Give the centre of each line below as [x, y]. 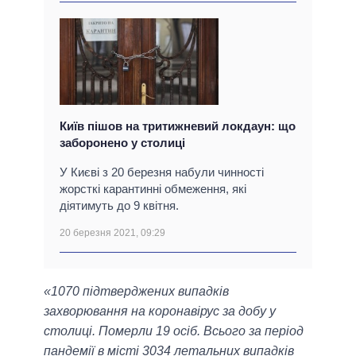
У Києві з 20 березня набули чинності [162, 172]
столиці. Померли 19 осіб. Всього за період [174, 331]
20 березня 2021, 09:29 [112, 233]
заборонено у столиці [122, 143]
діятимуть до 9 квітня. [119, 206]
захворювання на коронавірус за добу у [160, 311]
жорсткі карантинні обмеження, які [153, 189]
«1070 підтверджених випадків [136, 292]
